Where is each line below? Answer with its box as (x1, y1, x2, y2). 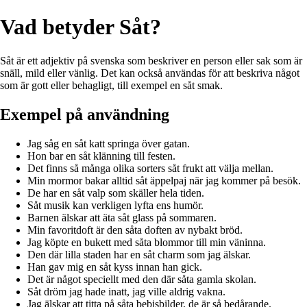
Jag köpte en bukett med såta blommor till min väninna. (27, 236, 266, 248)
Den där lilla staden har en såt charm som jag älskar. (27, 248, 251, 260)
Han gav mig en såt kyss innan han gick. (27, 260, 202, 273)
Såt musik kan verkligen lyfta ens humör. (27, 199, 204, 211)
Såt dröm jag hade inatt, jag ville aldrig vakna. (27, 285, 225, 297)
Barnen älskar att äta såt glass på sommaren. (27, 211, 217, 223)
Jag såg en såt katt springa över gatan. (27, 137, 190, 149)
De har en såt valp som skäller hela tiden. (27, 186, 204, 199)
